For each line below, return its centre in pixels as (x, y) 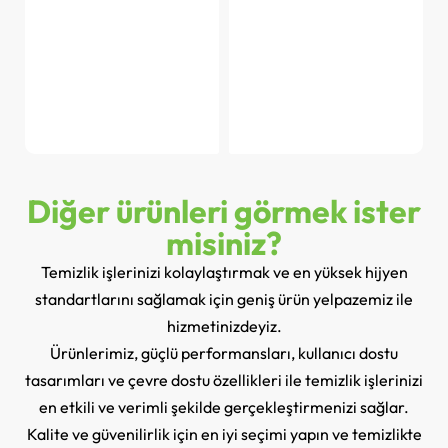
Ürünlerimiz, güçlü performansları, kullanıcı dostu (224, 352)
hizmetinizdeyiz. (224, 325)
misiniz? (224, 242)
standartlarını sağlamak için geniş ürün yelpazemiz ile (224, 298)
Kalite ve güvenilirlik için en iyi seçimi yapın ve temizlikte (224, 433)
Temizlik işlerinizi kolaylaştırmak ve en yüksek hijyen (224, 271)
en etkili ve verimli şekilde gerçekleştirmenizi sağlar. (224, 406)
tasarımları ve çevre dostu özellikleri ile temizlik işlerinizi (224, 379)
